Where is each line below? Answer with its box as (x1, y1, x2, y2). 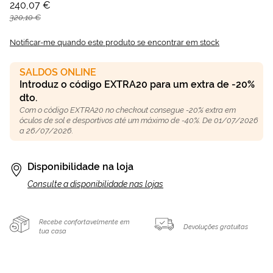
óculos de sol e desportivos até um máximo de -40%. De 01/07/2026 (19, 116, 258, 125)
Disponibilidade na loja (27, 161, 133, 172)
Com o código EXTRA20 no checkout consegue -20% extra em (19, 105, 236, 115)
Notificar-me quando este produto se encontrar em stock (10, 38, 219, 47)
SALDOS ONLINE (19, 66, 96, 78)
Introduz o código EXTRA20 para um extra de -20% (19, 79, 255, 90)
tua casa (39, 227, 66, 236)
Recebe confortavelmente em (39, 218, 130, 227)
